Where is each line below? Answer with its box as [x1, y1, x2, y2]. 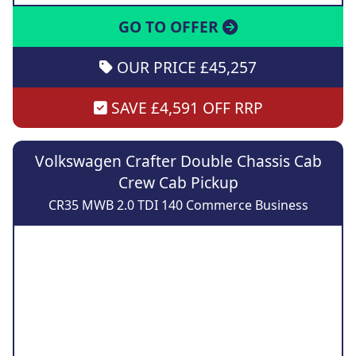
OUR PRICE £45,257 [113, 56, 257, 78]
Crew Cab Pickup [118, 171, 238, 193]
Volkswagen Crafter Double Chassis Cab [34, 149, 322, 172]
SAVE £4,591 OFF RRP [106, 96, 263, 118]
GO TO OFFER [118, 15, 222, 37]
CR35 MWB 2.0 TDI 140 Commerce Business [48, 195, 308, 214]
